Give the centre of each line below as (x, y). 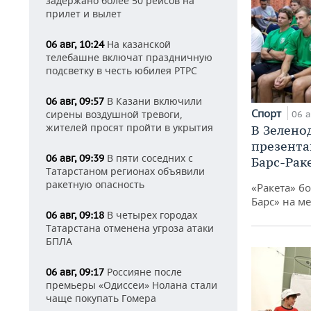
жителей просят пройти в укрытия (129, 127)
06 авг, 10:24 (75, 44)
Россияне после (143, 272)
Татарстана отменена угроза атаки (130, 228)
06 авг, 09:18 (75, 215)
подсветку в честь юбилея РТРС (121, 70)
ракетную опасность (95, 184)
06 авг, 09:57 (75, 101)
